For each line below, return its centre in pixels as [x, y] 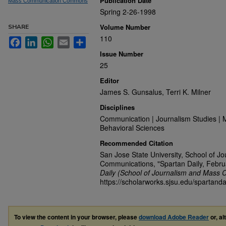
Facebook [37, 40]
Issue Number [122, 54]
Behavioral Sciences [132, 128]
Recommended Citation [136, 143]
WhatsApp [70, 40]
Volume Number [125, 27]
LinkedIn [51, 40]
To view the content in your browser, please [76, 217]
